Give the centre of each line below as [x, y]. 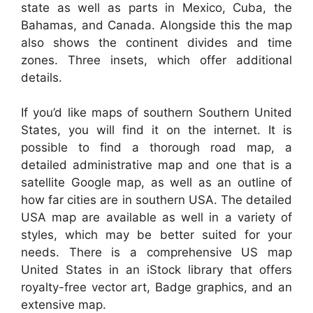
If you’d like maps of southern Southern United [156, 113]
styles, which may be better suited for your [156, 235]
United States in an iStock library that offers [156, 270]
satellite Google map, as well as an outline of [156, 183]
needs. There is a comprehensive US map [156, 253]
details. [42, 77]
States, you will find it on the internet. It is [156, 130]
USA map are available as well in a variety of [156, 218]
